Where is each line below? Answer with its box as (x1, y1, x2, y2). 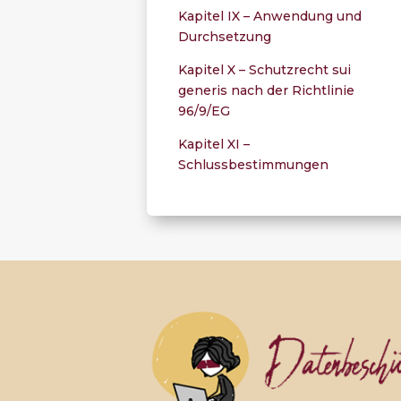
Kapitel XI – (178, 135, 251, 152)
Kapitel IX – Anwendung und (178, 7, 363, 24)
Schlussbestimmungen (178, 156, 329, 173)
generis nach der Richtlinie (178, 81, 355, 98)
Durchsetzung (178, 28, 272, 45)
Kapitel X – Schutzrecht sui (178, 61, 352, 78)
